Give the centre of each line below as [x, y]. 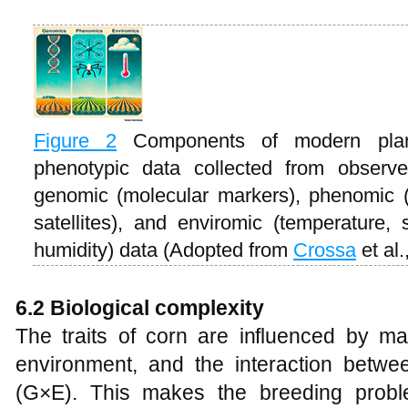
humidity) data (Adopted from [163, 250]
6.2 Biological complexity [140, 308]
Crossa [325, 250]
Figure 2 [76, 141]
